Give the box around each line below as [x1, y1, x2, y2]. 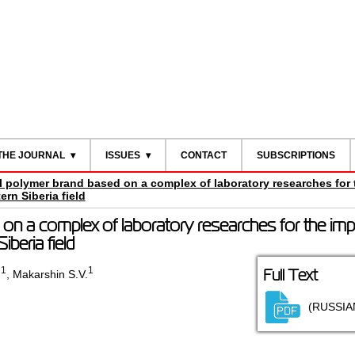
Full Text [262, 266, 318, 284]
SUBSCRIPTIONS [256, 150, 335, 161]
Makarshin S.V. [12, 267, 88, 281]
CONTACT [180, 150, 227, 161]
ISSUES [105, 150, 140, 161]
